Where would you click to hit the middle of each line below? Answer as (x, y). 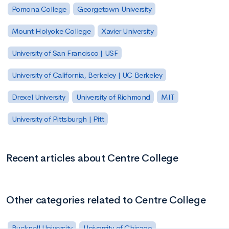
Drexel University (38, 97)
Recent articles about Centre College (92, 158)
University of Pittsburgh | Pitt (58, 119)
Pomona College (39, 9)
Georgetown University (114, 9)
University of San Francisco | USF (65, 53)
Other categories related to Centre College (106, 200)
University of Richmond (113, 97)
